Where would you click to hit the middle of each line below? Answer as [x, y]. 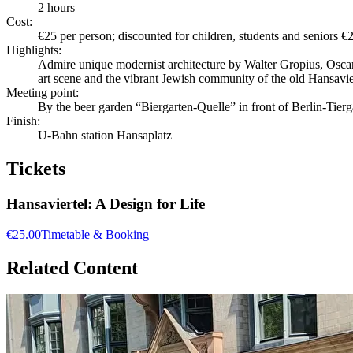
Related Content [72, 268]
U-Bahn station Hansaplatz [105, 136]
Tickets [36, 169]
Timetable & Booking [95, 234]
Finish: [23, 121]
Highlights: [34, 50]
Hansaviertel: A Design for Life [106, 203]
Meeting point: [43, 93]
